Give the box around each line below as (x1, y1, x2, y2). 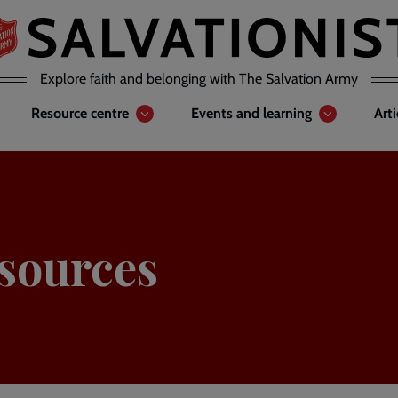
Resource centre (31, 105, 129, 122)
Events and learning (191, 105, 312, 122)
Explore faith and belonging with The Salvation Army (40, 70, 358, 87)
